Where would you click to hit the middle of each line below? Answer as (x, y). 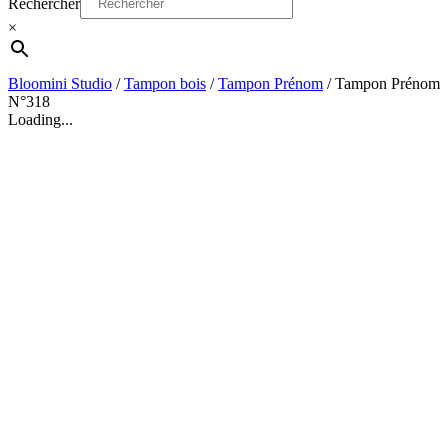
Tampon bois (165, 83)
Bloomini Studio (60, 83)
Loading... (40, 119)
